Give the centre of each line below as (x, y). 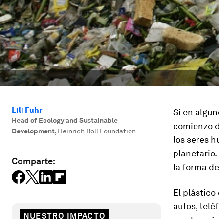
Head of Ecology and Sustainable (65, 120)
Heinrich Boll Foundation (97, 131)
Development (33, 131)
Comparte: (33, 161)
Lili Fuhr (27, 110)
